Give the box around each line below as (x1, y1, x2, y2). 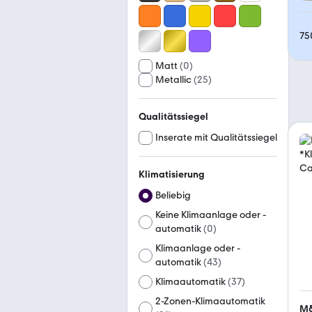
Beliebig (155, 189, 191, 201)
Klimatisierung (139, 169, 205, 180)
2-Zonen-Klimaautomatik (155, 295, 266, 307)
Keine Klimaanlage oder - (155, 209, 266, 221)
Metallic (155, 74, 192, 86)
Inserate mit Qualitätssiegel (155, 132, 277, 143)
